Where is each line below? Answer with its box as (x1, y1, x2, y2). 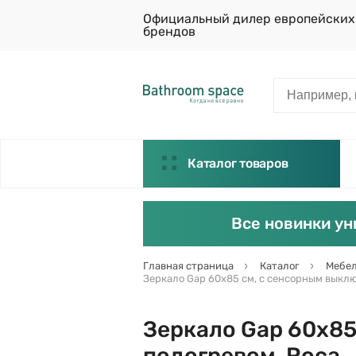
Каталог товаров (188, 156, 288, 171)
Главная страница (143, 260, 234, 272)
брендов (143, 24, 195, 39)
